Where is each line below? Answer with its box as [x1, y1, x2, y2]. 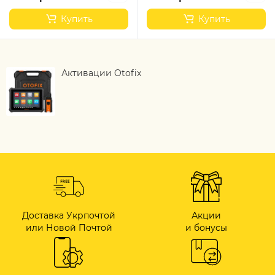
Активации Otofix [61, 67, 141, 79]
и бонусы [185, 222, 227, 233]
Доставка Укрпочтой [22, 209, 115, 221]
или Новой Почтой [25, 222, 112, 233]
